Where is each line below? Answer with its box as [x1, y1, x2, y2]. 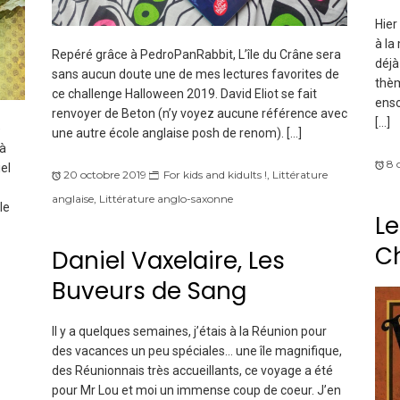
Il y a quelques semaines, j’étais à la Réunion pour [51, 324, 327, 339]
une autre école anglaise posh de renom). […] [51, 126, 302, 141]
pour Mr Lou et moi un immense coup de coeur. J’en [51, 383, 341, 398]
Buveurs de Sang [51, 275, 246, 307]
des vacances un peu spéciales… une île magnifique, [51, 344, 342, 359]
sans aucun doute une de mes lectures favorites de [51, 67, 339, 82]
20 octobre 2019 [62, 168, 146, 182]
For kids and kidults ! [162, 168, 267, 182]
